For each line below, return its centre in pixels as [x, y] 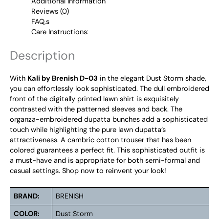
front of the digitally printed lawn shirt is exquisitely [94, 99]
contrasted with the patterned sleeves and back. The [96, 109]
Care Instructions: [60, 32]
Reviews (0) [50, 11]
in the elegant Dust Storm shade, [152, 78]
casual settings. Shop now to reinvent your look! [88, 171]
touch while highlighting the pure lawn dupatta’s [88, 130]
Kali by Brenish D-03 [63, 78]
